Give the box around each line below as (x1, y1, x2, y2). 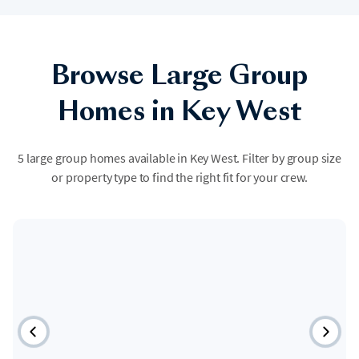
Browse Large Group (51, 65, 308, 91)
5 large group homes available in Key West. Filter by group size (18, 150, 341, 166)
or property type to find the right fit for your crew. (51, 169, 308, 185)
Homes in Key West (57, 101, 302, 127)
